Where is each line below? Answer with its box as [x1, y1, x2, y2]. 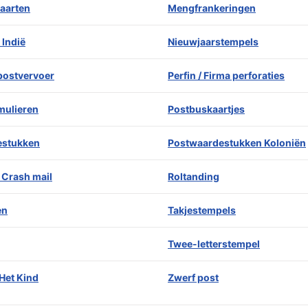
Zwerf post [168, 272, 219, 283]
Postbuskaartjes [168, 103, 245, 115]
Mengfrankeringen [168, 2, 256, 14]
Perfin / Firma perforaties [168, 69, 285, 81]
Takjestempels [168, 204, 236, 216]
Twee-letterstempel [168, 238, 260, 250]
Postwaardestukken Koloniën [168, 137, 306, 148]
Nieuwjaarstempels [168, 36, 258, 47]
